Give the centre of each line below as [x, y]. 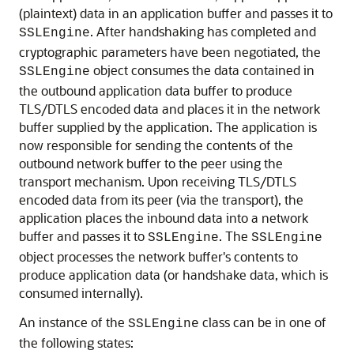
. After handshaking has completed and [203, 32]
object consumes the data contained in [202, 70]
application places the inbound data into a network [164, 218]
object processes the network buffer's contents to [158, 257]
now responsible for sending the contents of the [156, 145]
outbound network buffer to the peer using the [151, 164]
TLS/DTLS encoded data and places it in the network [169, 109]
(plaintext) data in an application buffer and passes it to [176, 13]
